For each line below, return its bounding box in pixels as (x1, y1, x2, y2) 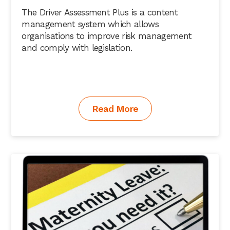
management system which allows (22, 18, 159, 29)
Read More (91, 103, 139, 114)
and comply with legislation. (22, 42, 132, 53)
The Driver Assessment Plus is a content (22, 7, 178, 17)
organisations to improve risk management (22, 30, 192, 41)
